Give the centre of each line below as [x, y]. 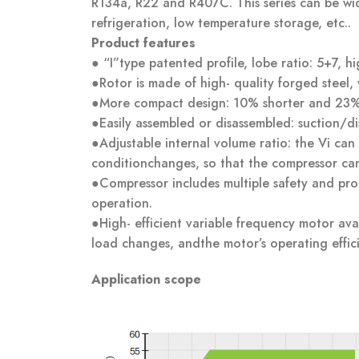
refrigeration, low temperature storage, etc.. [221, 23]
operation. [122, 204]
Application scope [146, 280]
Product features [143, 43]
